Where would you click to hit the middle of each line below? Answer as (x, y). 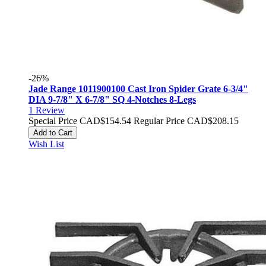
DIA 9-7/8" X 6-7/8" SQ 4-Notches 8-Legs (112, 99)
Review (50, 110)
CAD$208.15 (213, 121)
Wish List (46, 144)
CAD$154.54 (105, 121)
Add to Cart (53, 133)
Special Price (53, 121)
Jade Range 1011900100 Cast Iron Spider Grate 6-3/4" (138, 89)
